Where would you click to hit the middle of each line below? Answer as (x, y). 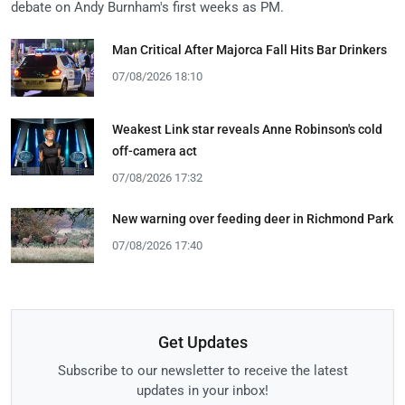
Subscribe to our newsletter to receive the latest (202, 370)
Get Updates (202, 342)
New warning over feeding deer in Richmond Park (253, 218)
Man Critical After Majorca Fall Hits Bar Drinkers (250, 49)
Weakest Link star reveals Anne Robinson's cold (247, 129)
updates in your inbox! (202, 390)
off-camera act (155, 151)
